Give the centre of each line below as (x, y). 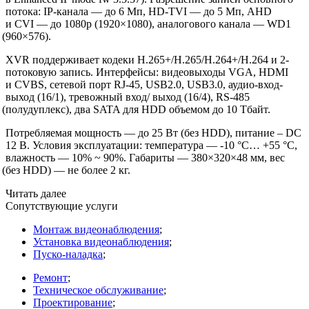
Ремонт (50, 277)
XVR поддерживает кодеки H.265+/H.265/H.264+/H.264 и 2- (147, 59)
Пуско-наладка (68, 254)
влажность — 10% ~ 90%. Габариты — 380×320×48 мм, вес (145, 157)
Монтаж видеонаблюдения (96, 229)
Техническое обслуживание (98, 290)
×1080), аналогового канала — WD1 (206, 23)
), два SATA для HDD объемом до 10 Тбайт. (168, 109)
